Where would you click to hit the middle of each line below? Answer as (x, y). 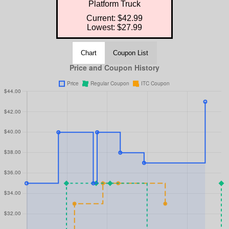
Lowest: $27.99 (114, 27)
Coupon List (131, 53)
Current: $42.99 (114, 18)
